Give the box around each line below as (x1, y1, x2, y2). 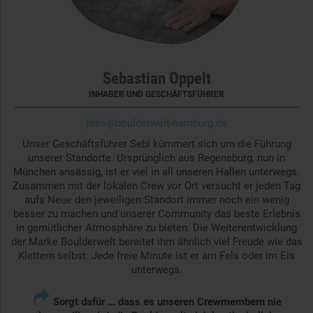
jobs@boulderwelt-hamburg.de (86, 117, 227, 130)
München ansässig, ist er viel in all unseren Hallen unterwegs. (13, 166, 300, 179)
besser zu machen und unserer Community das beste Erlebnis (13, 208, 300, 221)
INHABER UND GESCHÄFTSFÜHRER (89, 89, 224, 100)
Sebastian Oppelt (102, 69, 211, 89)
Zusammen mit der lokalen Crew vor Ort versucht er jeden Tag (13, 180, 300, 193)
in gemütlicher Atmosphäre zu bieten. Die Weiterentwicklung (16, 221, 297, 235)
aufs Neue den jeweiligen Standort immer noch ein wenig (24, 194, 289, 207)
